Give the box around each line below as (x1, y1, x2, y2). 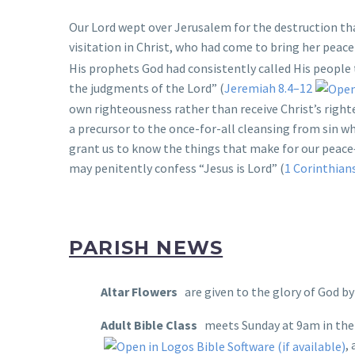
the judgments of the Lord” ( (69, 79, 224, 96)
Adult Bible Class (101, 317, 197, 334)
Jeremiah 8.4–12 (224, 79, 312, 96)
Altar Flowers (101, 283, 177, 300)
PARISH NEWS (69, 235, 223, 259)
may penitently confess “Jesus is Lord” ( (69, 160, 284, 177)
